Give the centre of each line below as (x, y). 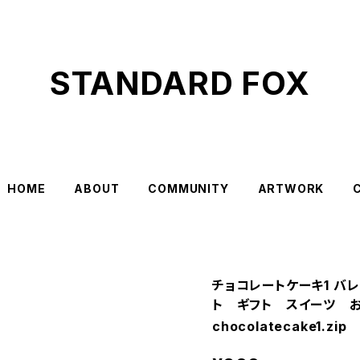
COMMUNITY (188, 188)
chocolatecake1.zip (280, 326)
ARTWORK (291, 188)
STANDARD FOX (180, 83)
